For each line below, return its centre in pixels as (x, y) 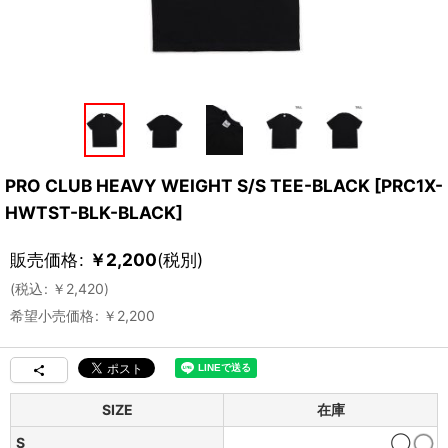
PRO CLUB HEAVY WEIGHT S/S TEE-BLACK (187, 185)
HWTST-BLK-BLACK (90, 212)
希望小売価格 (52, 315)
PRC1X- (412, 185)
